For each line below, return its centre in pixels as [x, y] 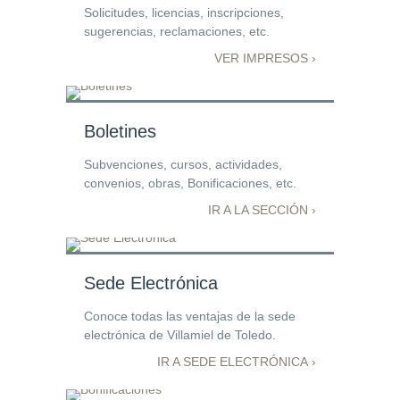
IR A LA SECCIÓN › [262, 210]
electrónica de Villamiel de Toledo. [180, 335]
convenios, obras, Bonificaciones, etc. [190, 183]
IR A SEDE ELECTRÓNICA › [237, 362]
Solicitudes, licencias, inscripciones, [184, 12]
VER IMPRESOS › [265, 58]
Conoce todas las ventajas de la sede [190, 316]
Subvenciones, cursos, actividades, [183, 164]
